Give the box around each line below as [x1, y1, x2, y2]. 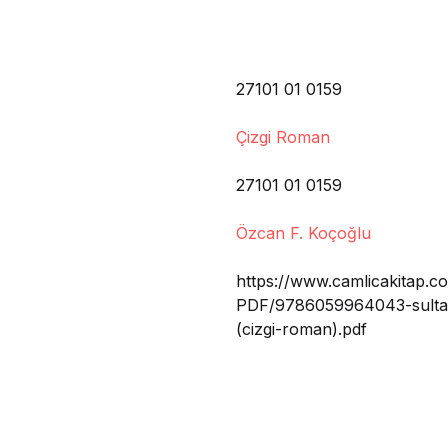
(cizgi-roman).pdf [236, 319, 367, 339]
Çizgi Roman [236, 127, 330, 147]
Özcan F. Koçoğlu [236, 223, 371, 243]
